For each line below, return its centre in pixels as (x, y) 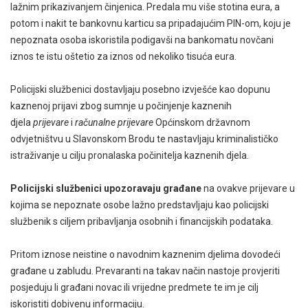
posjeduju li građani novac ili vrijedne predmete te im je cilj (134, 287)
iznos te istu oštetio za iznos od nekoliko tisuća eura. (123, 56)
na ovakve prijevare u (248, 188)
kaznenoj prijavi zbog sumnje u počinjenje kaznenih (121, 106)
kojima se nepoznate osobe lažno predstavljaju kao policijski (140, 205)
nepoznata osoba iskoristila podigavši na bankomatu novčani (142, 40)
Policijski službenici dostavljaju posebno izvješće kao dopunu (140, 89)
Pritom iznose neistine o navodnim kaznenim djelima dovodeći (145, 254)
